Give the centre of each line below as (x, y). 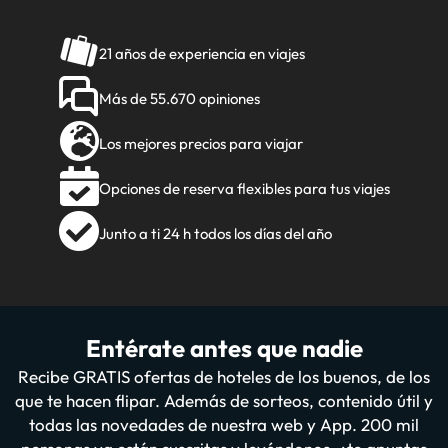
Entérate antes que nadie (224, 348)
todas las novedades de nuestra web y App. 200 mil (224, 424)
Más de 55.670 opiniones (179, 98)
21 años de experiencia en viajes (201, 53)
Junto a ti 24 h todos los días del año (215, 233)
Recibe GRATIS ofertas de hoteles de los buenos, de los (224, 376)
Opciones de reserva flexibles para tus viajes (244, 188)
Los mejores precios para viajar (200, 143)
